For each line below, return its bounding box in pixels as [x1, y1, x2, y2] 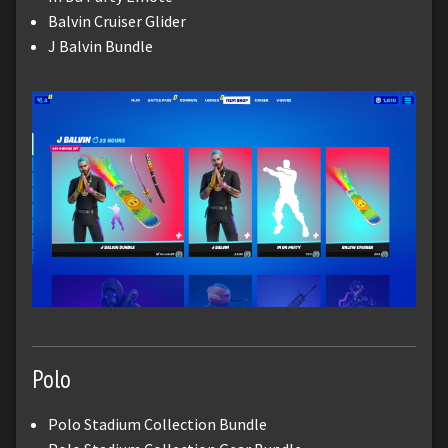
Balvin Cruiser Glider [48, 10, 186, 31]
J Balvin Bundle [48, 35, 153, 56]
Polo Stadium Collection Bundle [48, 413, 267, 434]
